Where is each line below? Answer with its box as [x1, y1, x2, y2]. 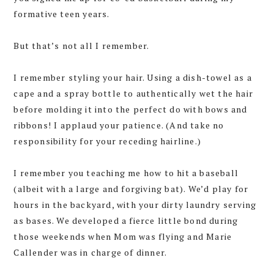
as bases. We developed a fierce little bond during [13, 215, 239, 227]
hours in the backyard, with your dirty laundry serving [13, 199, 257, 211]
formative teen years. [13, 8, 110, 20]
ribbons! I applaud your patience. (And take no [13, 119, 224, 131]
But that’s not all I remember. [13, 40, 150, 52]
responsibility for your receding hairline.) [13, 135, 201, 147]
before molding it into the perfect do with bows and [13, 103, 248, 116]
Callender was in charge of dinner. [13, 246, 168, 259]
